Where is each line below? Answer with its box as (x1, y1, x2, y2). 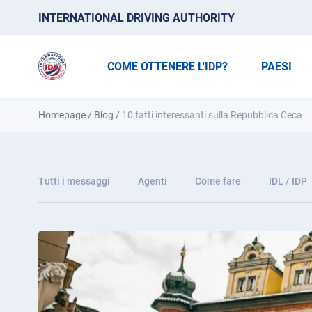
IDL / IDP (269, 175, 307, 187)
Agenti (138, 175, 167, 187)
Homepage (38, 109, 86, 120)
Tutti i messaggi (38, 175, 110, 187)
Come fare (195, 175, 241, 187)
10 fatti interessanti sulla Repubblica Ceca (122, 109, 302, 120)
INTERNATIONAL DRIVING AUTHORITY (38, 10, 235, 24)
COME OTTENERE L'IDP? (107, 59, 228, 73)
